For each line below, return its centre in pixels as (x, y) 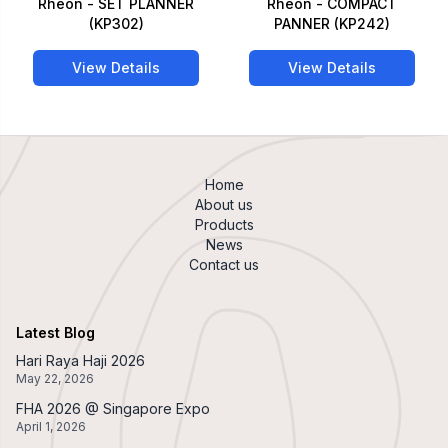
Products (224, 225)
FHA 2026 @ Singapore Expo (113, 409)
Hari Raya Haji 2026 (80, 361)
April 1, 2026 (51, 427)
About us (224, 205)
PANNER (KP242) (332, 24)
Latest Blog (55, 333)
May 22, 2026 (55, 379)
